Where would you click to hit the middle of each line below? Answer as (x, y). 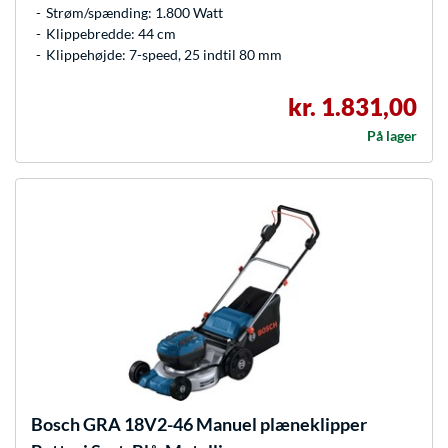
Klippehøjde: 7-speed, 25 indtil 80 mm (164, 55)
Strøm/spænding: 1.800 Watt (134, 13)
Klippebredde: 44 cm (111, 34)
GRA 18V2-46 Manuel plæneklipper (223, 424)
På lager (392, 136)
